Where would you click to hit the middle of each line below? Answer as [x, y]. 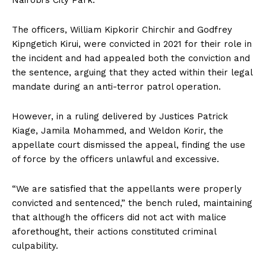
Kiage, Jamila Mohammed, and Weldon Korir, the [118, 131]
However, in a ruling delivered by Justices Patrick [120, 117]
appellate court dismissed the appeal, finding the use [129, 145]
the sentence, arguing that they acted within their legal [132, 73]
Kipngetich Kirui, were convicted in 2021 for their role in [132, 44]
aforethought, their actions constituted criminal [114, 232]
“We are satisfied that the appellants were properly [127, 189]
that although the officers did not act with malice [119, 218]
